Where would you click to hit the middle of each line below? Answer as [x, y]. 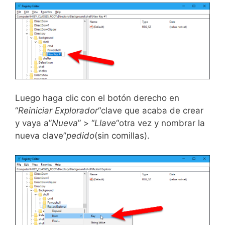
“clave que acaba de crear [151, 110]
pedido [80, 136]
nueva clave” [41, 136]
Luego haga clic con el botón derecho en [97, 98]
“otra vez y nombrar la [160, 123]
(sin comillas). [122, 136]
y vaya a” [33, 123]
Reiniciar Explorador [58, 110]
